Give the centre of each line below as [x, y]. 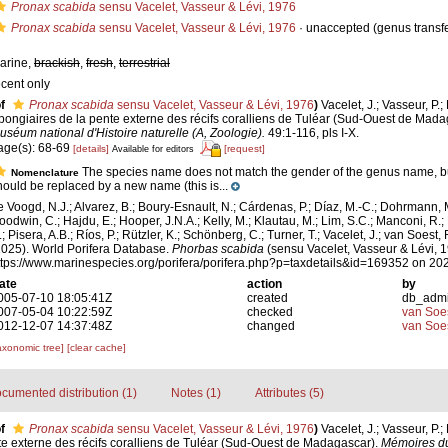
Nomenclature [45, 172]
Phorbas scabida [218, 249]
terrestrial [144, 63]
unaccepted [338, 28]
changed [271, 326]
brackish [57, 63]
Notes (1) [195, 393]
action [265, 284]
